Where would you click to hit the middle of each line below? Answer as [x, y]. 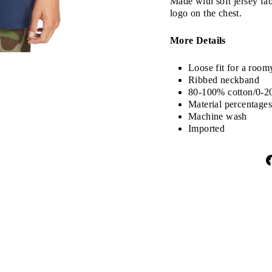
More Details [198, 41]
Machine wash [218, 117]
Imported [207, 129]
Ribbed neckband [224, 80]
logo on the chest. [206, 13]
